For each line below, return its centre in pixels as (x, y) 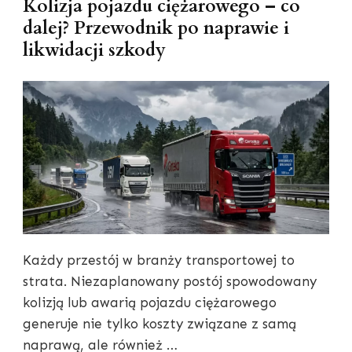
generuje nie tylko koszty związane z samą (159, 323)
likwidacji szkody (94, 50)
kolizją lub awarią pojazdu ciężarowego (150, 302)
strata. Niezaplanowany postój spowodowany (170, 281)
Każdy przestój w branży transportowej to (159, 260)
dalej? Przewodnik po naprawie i (156, 28)
